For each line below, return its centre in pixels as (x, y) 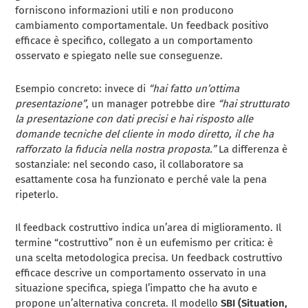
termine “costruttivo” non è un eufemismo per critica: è (144, 243)
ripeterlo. (37, 195)
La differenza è (252, 150)
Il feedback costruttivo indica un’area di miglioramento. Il (148, 228)
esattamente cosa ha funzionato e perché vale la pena (141, 180)
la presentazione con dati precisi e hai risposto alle (134, 119)
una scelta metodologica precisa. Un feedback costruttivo (149, 258)
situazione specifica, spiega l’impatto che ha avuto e (136, 288)
